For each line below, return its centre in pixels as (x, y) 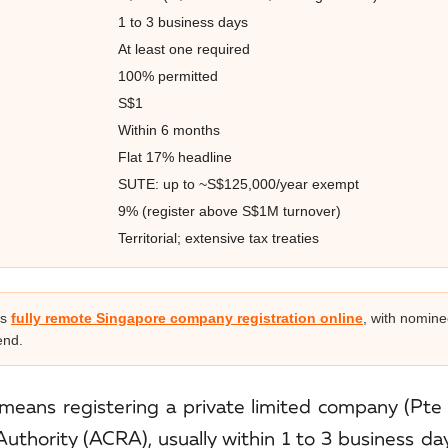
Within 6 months (168, 130)
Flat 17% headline (174, 157)
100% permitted (167, 76)
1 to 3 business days (182, 22)
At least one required (183, 49)
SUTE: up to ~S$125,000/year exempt (238, 184)
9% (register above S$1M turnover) (229, 211)
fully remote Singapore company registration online (187, 318)
